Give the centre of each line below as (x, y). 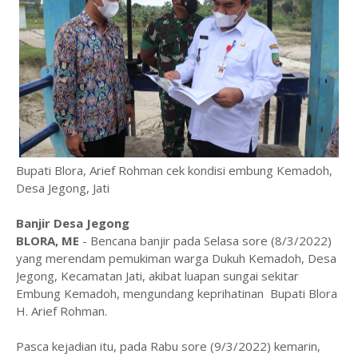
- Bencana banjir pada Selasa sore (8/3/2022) (207, 241)
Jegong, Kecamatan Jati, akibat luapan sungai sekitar (157, 276)
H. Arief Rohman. (62, 311)
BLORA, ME (49, 241)
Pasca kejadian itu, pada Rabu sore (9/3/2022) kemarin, (168, 346)
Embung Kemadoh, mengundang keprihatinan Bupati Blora (177, 294)
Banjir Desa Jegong (73, 223)
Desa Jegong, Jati (63, 188)
